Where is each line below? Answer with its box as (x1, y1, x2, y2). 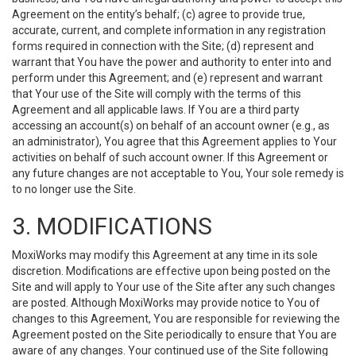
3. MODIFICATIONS (12, 212, 212, 240)
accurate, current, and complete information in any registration (12, 24, 326, 37)
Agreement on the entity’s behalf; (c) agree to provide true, (12, 8, 305, 21)
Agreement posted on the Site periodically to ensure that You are (12, 328, 337, 341)
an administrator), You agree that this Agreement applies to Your (12, 135, 337, 148)
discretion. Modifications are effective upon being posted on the (12, 265, 331, 277)
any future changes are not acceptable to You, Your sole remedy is (12, 167, 344, 180)
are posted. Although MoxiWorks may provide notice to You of (12, 296, 320, 309)
